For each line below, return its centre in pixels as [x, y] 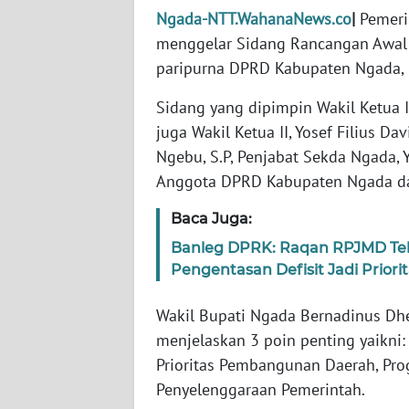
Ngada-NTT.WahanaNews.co [254, 19]
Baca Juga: [211, 219]
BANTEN [59, 100]
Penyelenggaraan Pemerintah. [261, 390]
